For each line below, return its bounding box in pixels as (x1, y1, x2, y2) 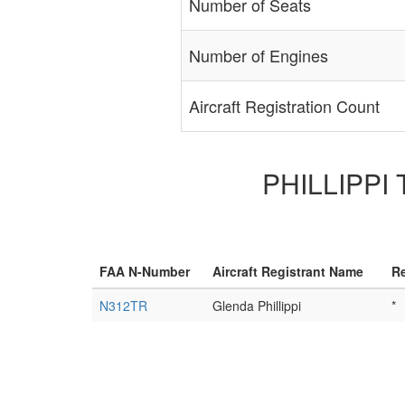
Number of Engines (188, 43, 328, 67)
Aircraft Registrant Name (212, 262, 363, 281)
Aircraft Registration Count (188, 94, 380, 118)
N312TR (99, 297, 147, 316)
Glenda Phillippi (212, 297, 301, 316)
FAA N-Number (99, 262, 190, 281)
